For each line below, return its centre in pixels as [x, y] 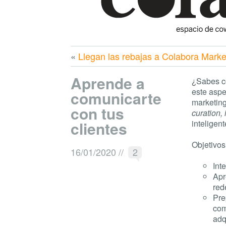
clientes [99, 128]
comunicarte [116, 98]
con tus [97, 113]
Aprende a [108, 83]
